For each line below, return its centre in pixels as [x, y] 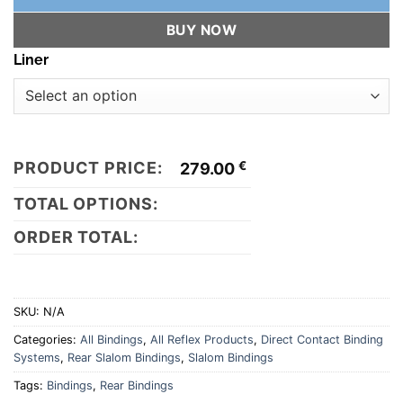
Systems [37, 358]
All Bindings [112, 340]
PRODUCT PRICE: [88, 167]
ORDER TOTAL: [76, 237]
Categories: [47, 340]
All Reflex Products [202, 340]
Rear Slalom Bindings [124, 358]
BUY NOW [201, 30]
